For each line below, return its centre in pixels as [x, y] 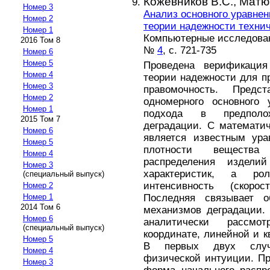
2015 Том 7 [40, 119]
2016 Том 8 [40, 40]
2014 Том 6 [40, 207]
